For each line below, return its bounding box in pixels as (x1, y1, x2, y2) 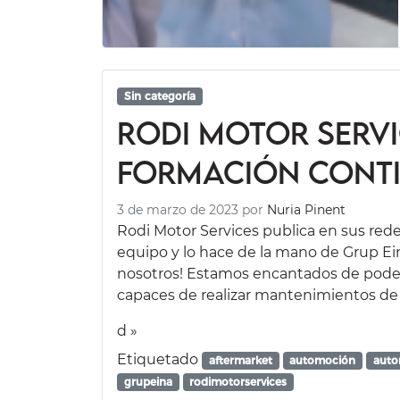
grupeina (123, 374, 172, 388)
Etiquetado (117, 350, 202, 368)
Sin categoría (123, 88, 196, 103)
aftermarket (208, 353, 272, 367)
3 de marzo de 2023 (117, 201, 238, 218)
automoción (289, 353, 356, 367)
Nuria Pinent (267, 201, 346, 218)
